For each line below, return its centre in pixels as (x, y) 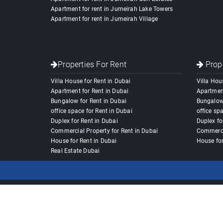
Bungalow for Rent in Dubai (89, 101)
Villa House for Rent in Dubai (91, 81)
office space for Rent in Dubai (92, 111)
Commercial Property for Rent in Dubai (105, 131)
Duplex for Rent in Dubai (84, 121)
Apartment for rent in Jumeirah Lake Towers (112, 9)
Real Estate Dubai (75, 151)
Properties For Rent (92, 65)
